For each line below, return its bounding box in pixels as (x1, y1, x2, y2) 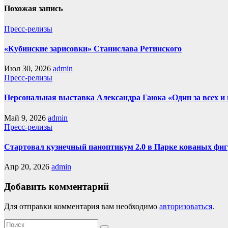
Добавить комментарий (4, 181, 109, 192)
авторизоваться (159, 202, 212, 211)
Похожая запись (4, 4, 63, 13)
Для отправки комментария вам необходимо (4, 202, 159, 211)
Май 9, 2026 (4, 113, 48, 122)
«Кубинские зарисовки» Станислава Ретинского (4, 44, 182, 53)
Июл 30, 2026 (4, 64, 53, 73)
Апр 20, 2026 (4, 162, 51, 172)
